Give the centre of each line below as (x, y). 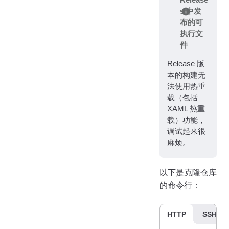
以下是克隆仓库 (188, 172)
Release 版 (186, 64)
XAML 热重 (186, 109)
